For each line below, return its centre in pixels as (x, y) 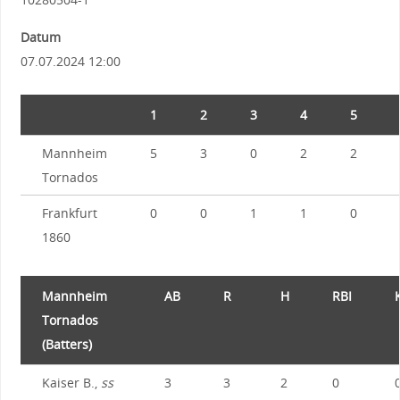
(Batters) (67, 344)
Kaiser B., (71, 382)
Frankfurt (69, 212)
